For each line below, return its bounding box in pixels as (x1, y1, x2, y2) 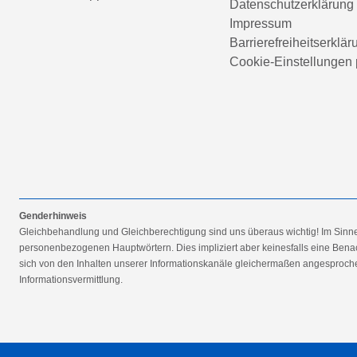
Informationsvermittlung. (19, 274, 123, 285)
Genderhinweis (19, 210, 87, 222)
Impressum (229, 17, 292, 30)
